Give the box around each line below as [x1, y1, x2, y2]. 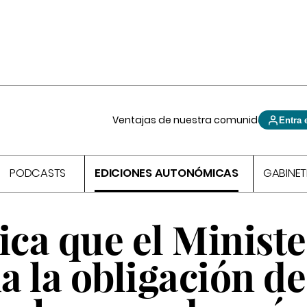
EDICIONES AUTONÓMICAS [95, 165, 238, 182]
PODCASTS [10, 165, 66, 182]
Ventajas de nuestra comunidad [112, 113, 272, 127]
